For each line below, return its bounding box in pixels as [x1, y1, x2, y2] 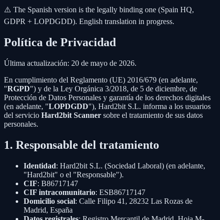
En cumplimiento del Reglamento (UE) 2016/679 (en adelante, [4, 75, 198, 84]
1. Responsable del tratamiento [4, 138, 159, 151]
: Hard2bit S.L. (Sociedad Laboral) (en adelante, [56, 161, 205, 170]
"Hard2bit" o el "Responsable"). [24, 170, 124, 179]
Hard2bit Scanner [41, 110, 101, 119]
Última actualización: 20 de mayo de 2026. [4, 58, 137, 67]
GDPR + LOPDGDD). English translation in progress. [4, 17, 174, 26]
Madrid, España [24, 205, 73, 214]
